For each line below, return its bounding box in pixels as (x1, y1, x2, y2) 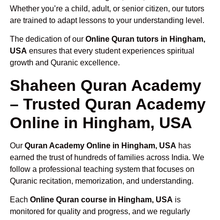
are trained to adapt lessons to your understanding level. (10, 16, 204, 25)
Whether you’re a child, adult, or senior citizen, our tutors (10, 4, 204, 13)
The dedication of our (10, 35, 85, 44)
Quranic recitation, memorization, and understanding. (10, 176, 193, 185)
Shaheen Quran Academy (10, 76, 201, 94)
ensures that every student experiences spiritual (27, 47, 194, 55)
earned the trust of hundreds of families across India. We (10, 153, 204, 162)
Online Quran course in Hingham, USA (30, 195, 173, 204)
